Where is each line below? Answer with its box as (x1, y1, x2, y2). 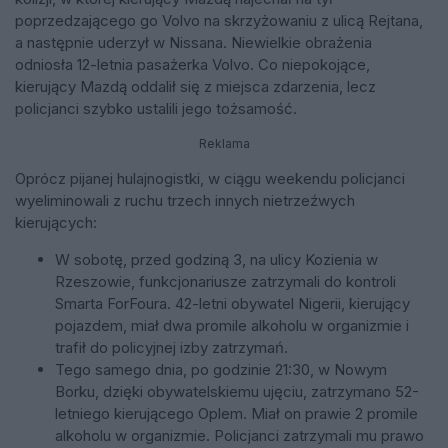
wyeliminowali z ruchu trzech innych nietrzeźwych (15, 190, 355, 210)
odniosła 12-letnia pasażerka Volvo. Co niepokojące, (15, 54, 370, 74)
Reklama (198, 135, 250, 151)
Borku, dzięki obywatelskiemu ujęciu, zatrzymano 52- (55, 381, 419, 401)
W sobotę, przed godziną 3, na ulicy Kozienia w (55, 249, 378, 269)
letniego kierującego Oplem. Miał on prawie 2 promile (55, 403, 418, 423)
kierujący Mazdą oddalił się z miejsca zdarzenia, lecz (15, 76, 376, 96)
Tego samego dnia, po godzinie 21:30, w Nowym (55, 359, 387, 379)
